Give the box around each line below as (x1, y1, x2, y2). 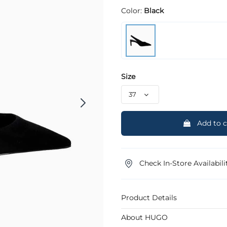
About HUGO (121, 213, 168, 222)
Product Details (121, 193, 177, 203)
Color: (121, 6, 144, 15)
